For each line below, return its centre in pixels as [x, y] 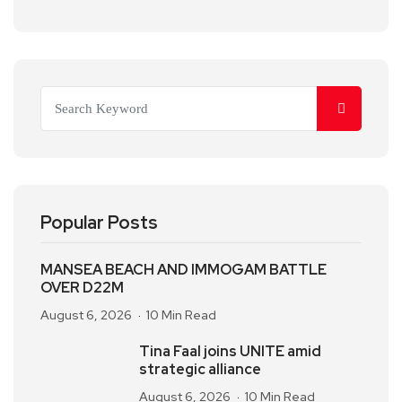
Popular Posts [99, 223]
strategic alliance [200, 369]
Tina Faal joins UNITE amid [230, 351]
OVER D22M [82, 288]
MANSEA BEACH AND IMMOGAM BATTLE [184, 270]
